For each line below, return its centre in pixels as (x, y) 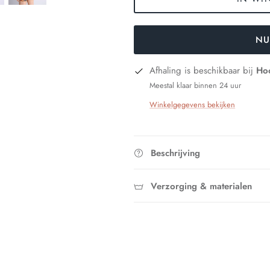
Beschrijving (176, 153)
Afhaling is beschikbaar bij (203, 71)
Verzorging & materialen (202, 186)
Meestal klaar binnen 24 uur (196, 86)
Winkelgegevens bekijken (193, 104)
